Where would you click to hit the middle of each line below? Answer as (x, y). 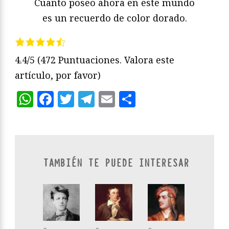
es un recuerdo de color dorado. (114, 18)
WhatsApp (75, 99)
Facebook (91, 99)
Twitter (104, 99)
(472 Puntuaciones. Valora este (106, 60)
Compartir (177, 99)
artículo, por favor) (58, 75)
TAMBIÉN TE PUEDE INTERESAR (116, 163)
